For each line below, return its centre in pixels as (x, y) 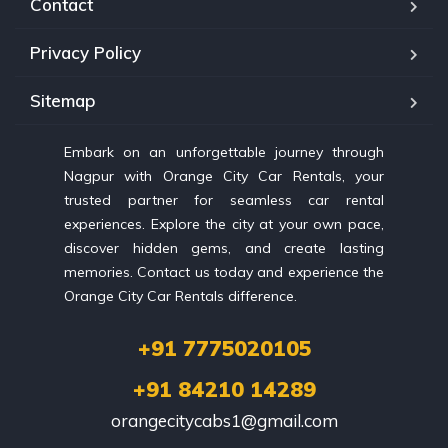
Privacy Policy (85, 52)
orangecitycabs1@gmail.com (224, 420)
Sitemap (62, 100)
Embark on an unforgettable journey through (224, 151)
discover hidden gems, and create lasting (224, 247)
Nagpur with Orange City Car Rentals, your (224, 175)
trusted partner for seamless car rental (224, 199)
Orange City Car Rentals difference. (180, 295)
